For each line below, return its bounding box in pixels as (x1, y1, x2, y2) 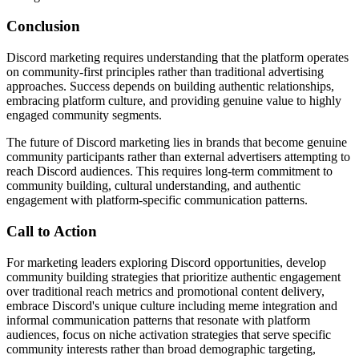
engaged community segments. (6, 108, 162, 123)
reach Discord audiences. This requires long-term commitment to (6, 164, 333, 179)
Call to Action (6, 222, 97, 240)
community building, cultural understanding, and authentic (6, 179, 301, 193)
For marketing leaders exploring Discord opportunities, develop (6, 255, 326, 269)
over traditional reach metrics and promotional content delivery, (6, 284, 325, 298)
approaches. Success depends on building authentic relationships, (6, 79, 334, 94)
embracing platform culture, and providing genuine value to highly (6, 94, 341, 108)
